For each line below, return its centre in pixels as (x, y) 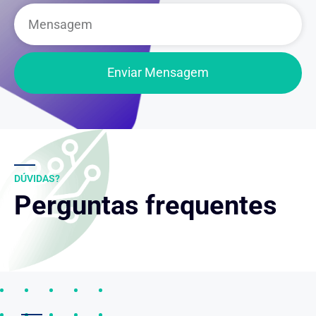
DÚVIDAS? (37, 178)
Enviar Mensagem (158, 73)
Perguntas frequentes (146, 205)
